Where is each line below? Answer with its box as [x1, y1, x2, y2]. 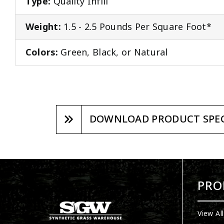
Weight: [25, 20, 61, 34]
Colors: [25, 46, 58, 59]
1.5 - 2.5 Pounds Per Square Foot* [60, 20, 212, 34]
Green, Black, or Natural [57, 46, 168, 59]
